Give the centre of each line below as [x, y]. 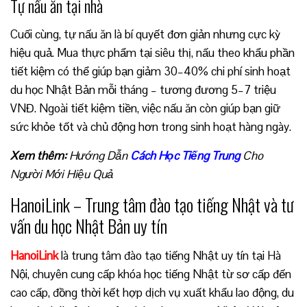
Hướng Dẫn [98, 155]
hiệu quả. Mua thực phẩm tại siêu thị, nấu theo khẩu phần [152, 52]
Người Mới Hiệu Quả [62, 174]
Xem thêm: [38, 155]
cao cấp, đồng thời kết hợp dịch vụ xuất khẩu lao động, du [152, 292]
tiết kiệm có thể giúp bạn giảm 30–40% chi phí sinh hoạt [150, 71]
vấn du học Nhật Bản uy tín [89, 225]
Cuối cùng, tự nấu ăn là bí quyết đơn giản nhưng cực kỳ [145, 34]
